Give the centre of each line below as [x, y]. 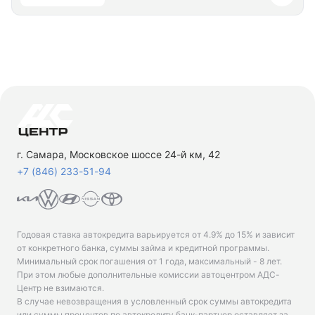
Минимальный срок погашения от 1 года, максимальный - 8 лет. [149, 261]
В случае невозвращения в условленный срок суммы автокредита [154, 301]
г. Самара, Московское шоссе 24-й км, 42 [118, 154]
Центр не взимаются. [60, 288]
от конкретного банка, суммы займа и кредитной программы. [143, 248]
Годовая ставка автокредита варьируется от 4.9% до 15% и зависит [156, 234]
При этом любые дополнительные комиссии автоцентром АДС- [148, 275]
